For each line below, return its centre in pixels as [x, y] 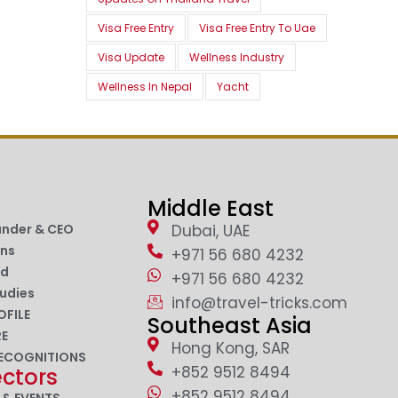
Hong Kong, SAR [230, 349]
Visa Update [131, 58]
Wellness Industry [236, 58]
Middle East [211, 209]
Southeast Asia [230, 326]
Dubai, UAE [210, 231]
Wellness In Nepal [144, 87]
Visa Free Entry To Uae [257, 28]
